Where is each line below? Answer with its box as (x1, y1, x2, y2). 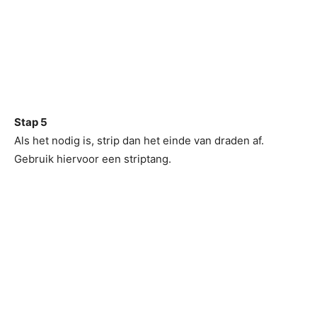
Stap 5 (14, 115, 47, 129)
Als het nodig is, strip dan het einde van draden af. (14, 134, 264, 147)
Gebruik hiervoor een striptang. (14, 152, 171, 166)
